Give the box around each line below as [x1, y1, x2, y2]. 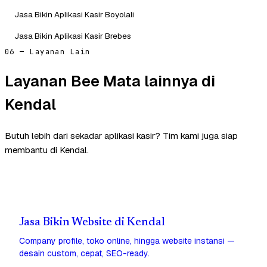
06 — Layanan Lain [5, 46, 91, 57]
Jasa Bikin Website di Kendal [19, 217, 165, 229]
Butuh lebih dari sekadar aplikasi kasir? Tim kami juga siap [5, 130, 238, 142]
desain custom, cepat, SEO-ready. [19, 248, 150, 259]
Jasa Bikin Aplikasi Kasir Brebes [14, 30, 131, 41]
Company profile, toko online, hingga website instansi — [19, 235, 235, 247]
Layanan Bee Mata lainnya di [5, 70, 215, 91]
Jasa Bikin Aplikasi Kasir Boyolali [14, 8, 134, 20]
